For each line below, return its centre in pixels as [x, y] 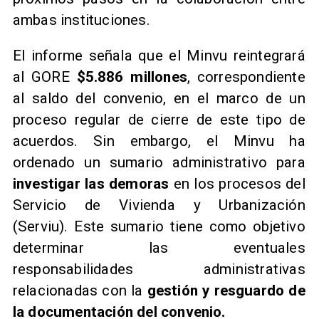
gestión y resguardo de [226, 291]
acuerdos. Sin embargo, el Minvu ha [159, 141]
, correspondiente [246, 77]
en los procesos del [237, 184]
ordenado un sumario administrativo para [159, 163]
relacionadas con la [80, 291]
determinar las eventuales [159, 248]
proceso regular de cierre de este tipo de [159, 120]
